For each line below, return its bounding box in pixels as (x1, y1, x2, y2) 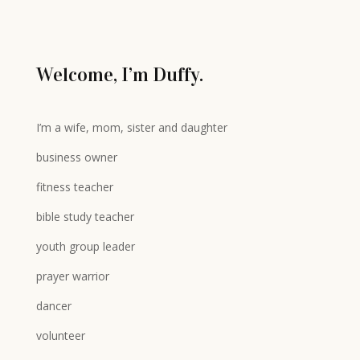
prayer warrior (35, 268, 109, 284)
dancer (35, 298, 72, 313)
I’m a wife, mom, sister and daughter (35, 120, 227, 135)
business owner (35, 149, 117, 165)
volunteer (35, 328, 85, 343)
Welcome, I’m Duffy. (35, 63, 203, 87)
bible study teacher (35, 209, 134, 224)
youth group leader (35, 239, 135, 254)
